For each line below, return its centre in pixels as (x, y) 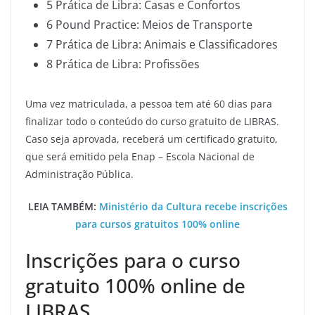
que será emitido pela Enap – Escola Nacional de (140, 156)
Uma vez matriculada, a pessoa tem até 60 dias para (149, 104)
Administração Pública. (79, 174)
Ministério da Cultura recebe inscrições (193, 206)
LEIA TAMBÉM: (63, 206)
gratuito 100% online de (135, 285)
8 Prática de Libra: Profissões (123, 64)
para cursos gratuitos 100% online (157, 224)
